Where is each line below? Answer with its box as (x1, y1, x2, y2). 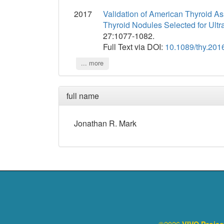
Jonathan (74, 117, 107, 129)
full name (66, 90, 99, 102)
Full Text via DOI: (103, 41, 165, 53)
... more (81, 58, 104, 68)
